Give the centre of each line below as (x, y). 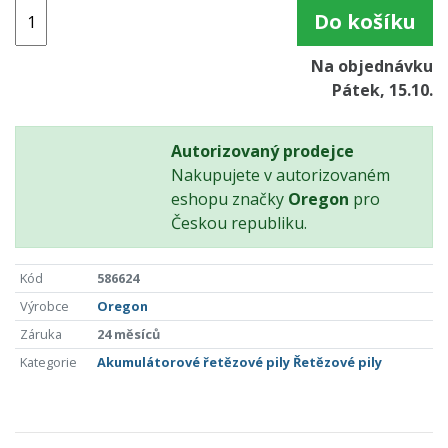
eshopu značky (230, 199)
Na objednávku (371, 66)
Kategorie (48, 362)
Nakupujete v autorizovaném (281, 175)
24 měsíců (128, 334)
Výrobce (44, 306)
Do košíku (365, 22)
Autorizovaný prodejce (263, 151)
